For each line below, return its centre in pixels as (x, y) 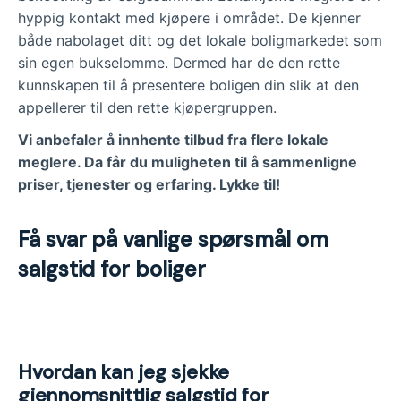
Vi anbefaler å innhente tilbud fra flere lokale (173, 140)
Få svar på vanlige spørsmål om (173, 240)
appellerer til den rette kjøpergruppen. (147, 107)
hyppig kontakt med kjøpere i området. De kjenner (189, 17)
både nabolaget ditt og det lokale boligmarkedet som (200, 40)
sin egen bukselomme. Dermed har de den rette (179, 62)
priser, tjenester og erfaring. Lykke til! (149, 185)
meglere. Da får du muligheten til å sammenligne (188, 162)
